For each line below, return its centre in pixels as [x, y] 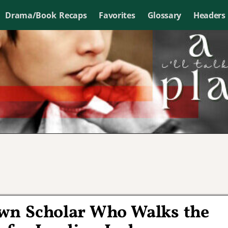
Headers [209, 15]
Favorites [117, 15]
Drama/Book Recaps [46, 15]
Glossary [164, 15]
